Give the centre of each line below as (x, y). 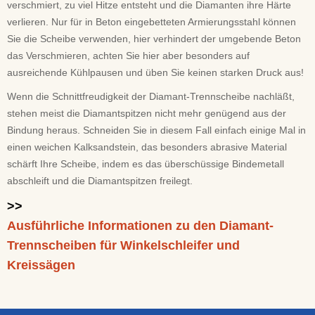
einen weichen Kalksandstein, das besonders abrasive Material (147, 147)
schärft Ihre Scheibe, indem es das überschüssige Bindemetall (146, 164)
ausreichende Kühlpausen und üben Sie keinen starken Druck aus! (155, 72)
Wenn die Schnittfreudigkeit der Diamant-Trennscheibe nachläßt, (151, 96)
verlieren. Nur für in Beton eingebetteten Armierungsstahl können (152, 22)
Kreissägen (41, 265)
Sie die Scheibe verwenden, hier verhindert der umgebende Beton (154, 39)
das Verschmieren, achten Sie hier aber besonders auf (128, 56)
